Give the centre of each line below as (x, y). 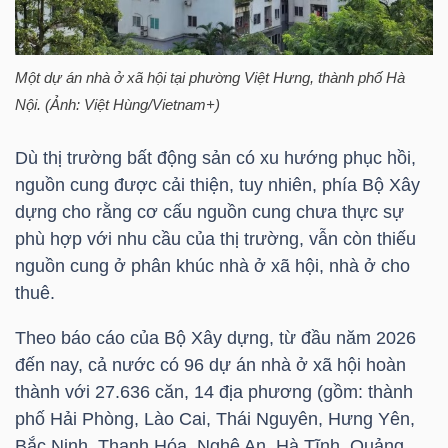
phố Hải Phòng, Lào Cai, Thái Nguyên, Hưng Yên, (215, 418)
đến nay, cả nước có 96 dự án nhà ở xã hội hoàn (210, 364)
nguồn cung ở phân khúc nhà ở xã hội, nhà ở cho (212, 265)
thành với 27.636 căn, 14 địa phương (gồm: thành (214, 391)
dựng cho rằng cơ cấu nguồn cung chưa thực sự (209, 211)
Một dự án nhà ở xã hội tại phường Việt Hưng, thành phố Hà (210, 78)
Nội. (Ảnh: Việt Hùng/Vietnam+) (117, 105)
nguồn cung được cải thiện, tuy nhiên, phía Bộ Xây (217, 184)
